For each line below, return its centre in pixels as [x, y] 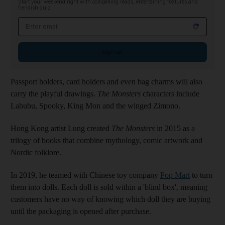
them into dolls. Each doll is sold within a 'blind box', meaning [109, 187]
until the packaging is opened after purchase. [81, 211]
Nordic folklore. [36, 152]
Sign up [113, 52]
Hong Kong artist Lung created [61, 128]
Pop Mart [175, 175]
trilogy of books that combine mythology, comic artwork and [106, 140]
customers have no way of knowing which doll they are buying [110, 199]
